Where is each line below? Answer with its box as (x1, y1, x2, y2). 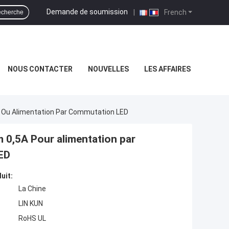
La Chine (18, 185, 46, 193)
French (163, 8, 187, 16)
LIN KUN (18, 199, 43, 208)
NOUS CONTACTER (7, 65, 73, 73)
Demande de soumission (47, 7, 128, 16)
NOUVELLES (87, 65, 129, 73)
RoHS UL (18, 214, 46, 223)
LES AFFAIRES (144, 65, 191, 73)
